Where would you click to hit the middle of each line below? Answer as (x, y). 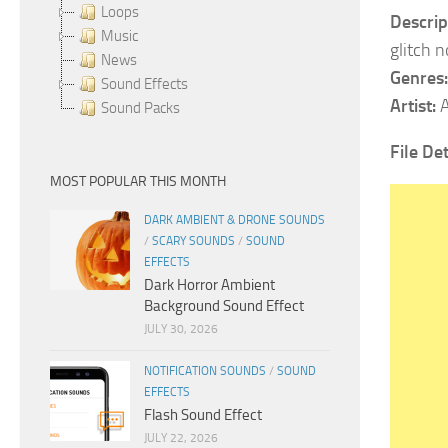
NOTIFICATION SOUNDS (205, 371)
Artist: (413, 106)
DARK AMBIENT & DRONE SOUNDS (234, 220)
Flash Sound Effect (203, 415)
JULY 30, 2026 (181, 329)
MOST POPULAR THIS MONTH (138, 181)
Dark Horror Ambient (209, 285)
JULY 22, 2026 (181, 438)
